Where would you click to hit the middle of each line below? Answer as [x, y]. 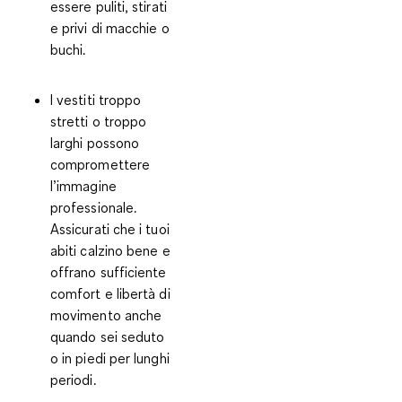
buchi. [68, 49]
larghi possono [95, 143]
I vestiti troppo [96, 100]
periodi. [73, 380]
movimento [86, 315]
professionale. [94, 207]
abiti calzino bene [105, 250]
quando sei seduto [108, 336]
